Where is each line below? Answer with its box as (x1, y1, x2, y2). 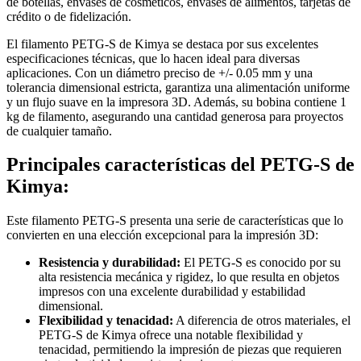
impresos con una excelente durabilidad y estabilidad (39, 284, 305, 299)
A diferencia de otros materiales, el (173, 313, 351, 328)
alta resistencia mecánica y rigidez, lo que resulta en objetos (39, 270, 339, 284)
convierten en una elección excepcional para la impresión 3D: (6, 228, 318, 243)
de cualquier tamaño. (6, 123, 112, 138)
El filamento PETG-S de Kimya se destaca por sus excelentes (6, 36, 318, 51)
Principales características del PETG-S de (6, 154, 355, 176)
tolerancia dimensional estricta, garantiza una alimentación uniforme (6, 80, 350, 94)
